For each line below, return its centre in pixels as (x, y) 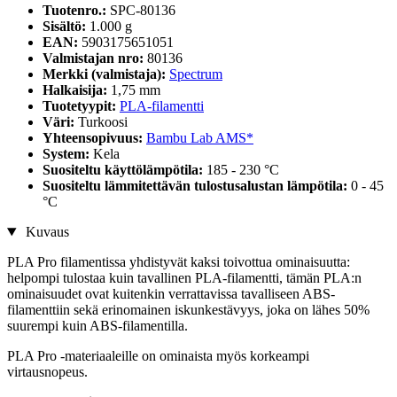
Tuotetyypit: (81, 106)
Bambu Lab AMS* (200, 138)
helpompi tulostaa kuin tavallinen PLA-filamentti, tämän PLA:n (184, 278)
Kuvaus (45, 232)
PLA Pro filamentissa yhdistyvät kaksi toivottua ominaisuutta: (179, 262)
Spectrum (196, 74)
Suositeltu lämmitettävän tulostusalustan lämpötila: (197, 186)
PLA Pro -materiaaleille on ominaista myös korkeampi (158, 356)
